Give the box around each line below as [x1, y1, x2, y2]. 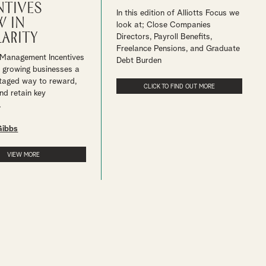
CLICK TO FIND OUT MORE [144, 84, 216, 90]
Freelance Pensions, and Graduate [116, 45, 240, 53]
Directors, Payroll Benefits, [116, 33, 213, 41]
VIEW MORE [7, 152, 40, 158]
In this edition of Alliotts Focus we [116, 9, 240, 17]
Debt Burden [116, 56, 162, 65]
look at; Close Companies [116, 21, 211, 29]
